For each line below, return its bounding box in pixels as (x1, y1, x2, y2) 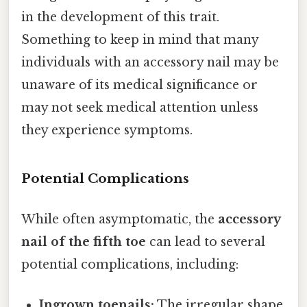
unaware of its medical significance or (21, 77, 258, 93)
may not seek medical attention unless (21, 100, 258, 116)
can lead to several (146, 234, 265, 250)
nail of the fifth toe (21, 234, 146, 250)
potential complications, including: (21, 257, 238, 273)
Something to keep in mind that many (21, 32, 258, 48)
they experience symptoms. (21, 123, 193, 138)
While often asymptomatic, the (21, 212, 218, 228)
